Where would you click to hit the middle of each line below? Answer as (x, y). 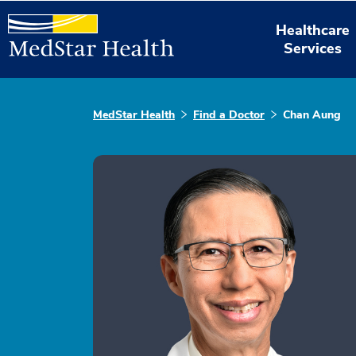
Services (313, 48)
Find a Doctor (229, 115)
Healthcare (313, 30)
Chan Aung (312, 115)
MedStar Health (134, 115)
